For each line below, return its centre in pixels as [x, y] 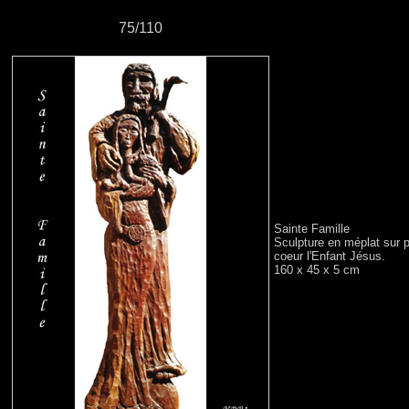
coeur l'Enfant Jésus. [330, 256]
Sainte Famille [312, 229]
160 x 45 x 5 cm [317, 270]
